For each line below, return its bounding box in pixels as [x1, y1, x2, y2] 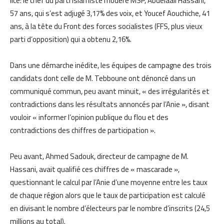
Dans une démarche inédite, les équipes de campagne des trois [10, 59, 211, 71]
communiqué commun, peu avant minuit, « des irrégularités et [10, 85, 209, 97]
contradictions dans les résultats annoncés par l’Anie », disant [10, 98, 209, 110]
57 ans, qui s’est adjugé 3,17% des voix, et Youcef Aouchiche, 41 [10, 7, 210, 19]
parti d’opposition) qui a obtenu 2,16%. [10, 33, 131, 45]
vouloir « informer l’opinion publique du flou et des [10, 111, 168, 123]
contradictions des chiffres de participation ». [10, 124, 155, 136]
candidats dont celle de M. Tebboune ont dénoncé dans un [10, 72, 195, 84]
